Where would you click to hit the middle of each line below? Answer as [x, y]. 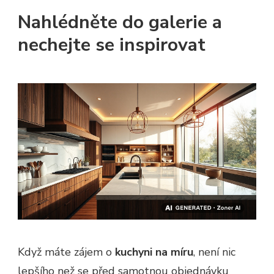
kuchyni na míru [154, 252]
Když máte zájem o [66, 252]
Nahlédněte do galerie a [120, 22]
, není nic [214, 252]
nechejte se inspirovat [112, 45]
